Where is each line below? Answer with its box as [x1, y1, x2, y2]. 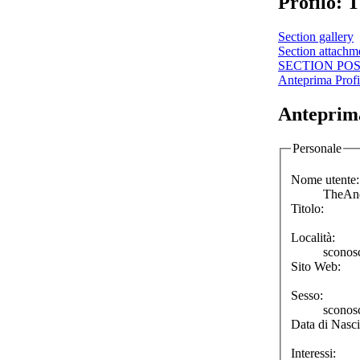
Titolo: [291, 202, 324, 216]
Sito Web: [291, 260, 341, 274]
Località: [291, 231, 335, 245]
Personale [292, 141, 342, 155]
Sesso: [291, 288, 323, 303]
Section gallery [278, 29, 354, 43]
